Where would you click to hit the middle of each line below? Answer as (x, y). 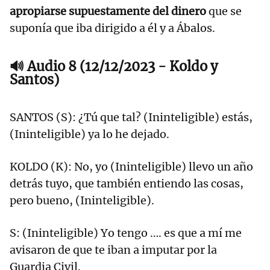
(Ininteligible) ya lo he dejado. (89, 134)
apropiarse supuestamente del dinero (108, 11)
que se (224, 11)
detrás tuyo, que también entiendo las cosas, (127, 184)
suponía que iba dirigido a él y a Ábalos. (112, 28)
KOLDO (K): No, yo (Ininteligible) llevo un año (131, 167)
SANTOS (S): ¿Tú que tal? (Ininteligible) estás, (131, 118)
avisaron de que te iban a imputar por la (113, 250)
